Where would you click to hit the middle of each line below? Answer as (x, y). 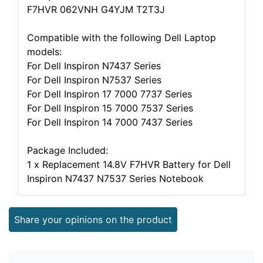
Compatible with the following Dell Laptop (122, 38)
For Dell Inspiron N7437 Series (94, 66)
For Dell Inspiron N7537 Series (94, 80)
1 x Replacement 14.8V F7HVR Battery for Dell (129, 164)
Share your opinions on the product (93, 220)
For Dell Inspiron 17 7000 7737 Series (109, 94)
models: (44, 52)
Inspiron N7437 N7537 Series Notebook (115, 178)
